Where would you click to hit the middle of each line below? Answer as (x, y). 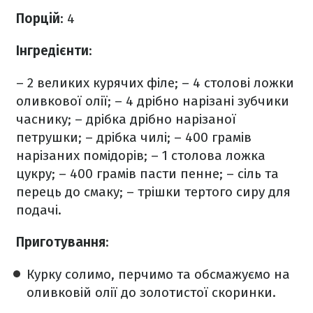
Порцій (38, 19)
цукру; (36, 174)
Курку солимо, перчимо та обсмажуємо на (158, 274)
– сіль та (251, 174)
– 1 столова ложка (206, 155)
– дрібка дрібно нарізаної (154, 119)
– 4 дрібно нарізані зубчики (200, 101)
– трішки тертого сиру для (207, 192)
